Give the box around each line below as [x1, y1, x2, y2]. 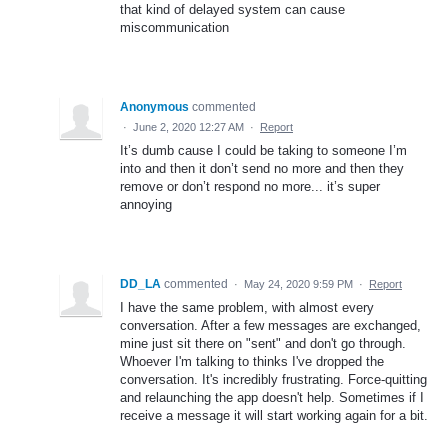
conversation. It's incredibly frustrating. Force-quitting [120, 371, 427, 387]
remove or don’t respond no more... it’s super [120, 178, 380, 194]
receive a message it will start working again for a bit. [120, 407, 428, 423]
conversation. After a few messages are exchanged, [120, 317, 421, 333]
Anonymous [120, 99, 189, 114]
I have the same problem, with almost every [120, 299, 374, 315]
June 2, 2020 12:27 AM [133, 120, 244, 133]
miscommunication [120, 19, 229, 35]
